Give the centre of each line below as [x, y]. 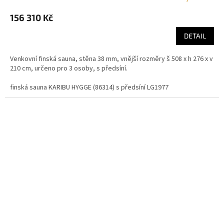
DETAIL [195, 35]
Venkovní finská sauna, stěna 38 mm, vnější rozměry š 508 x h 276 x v [111, 59]
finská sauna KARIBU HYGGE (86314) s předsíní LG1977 [89, 87]
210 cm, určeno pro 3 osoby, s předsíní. [69, 68]
